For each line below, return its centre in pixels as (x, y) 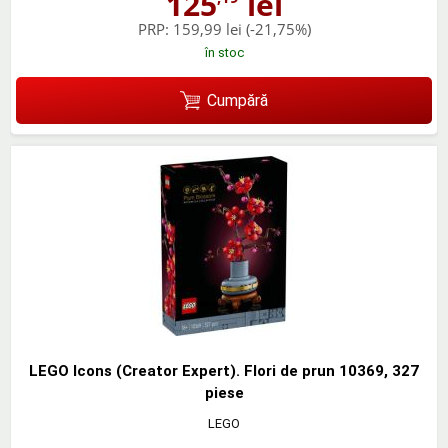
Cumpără (237, 100)
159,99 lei (207, 29)
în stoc (224, 53)
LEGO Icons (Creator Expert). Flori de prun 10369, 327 (224, 371)
